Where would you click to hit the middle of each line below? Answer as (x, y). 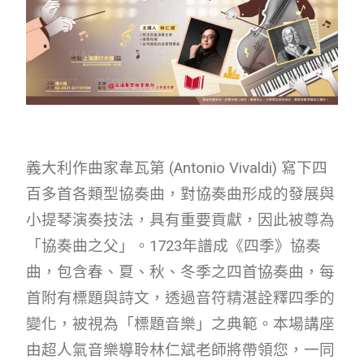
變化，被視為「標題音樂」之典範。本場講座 (180, 324)
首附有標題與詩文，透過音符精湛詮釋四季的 (180, 298)
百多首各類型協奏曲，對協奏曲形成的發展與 (180, 194)
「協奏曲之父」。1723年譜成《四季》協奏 (173, 246)
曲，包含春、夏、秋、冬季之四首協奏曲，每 (180, 272)
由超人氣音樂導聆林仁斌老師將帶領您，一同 (180, 350)
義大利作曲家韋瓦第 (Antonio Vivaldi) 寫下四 (177, 168)
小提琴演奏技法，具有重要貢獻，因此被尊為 (180, 220)
